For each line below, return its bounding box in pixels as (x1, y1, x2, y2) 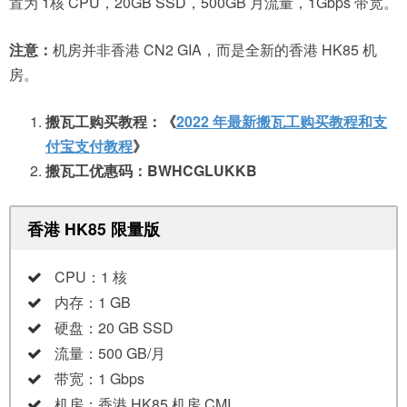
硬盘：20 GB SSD (55, 316, 174, 338)
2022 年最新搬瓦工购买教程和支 (176, 111, 387, 132)
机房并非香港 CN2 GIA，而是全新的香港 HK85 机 (53, 39, 377, 60)
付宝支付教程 (45, 135, 133, 156)
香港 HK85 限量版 (26, 216, 160, 240)
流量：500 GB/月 (55, 342, 165, 363)
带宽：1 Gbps (55, 367, 144, 389)
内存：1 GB (55, 291, 131, 313)
